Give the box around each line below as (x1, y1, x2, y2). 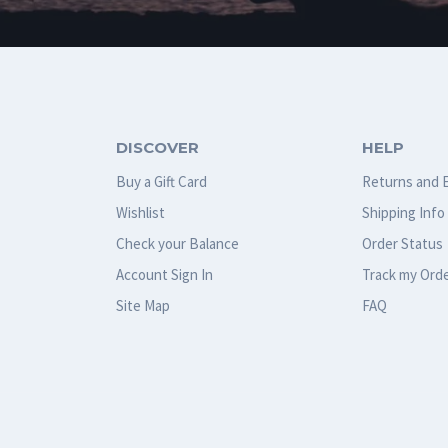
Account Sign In (115, 264, 213, 284)
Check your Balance (115, 233, 239, 253)
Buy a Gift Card (115, 171, 207, 191)
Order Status (362, 233, 444, 253)
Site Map (115, 295, 170, 315)
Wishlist (115, 202, 165, 222)
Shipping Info (362, 202, 446, 222)
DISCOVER (115, 137, 199, 157)
